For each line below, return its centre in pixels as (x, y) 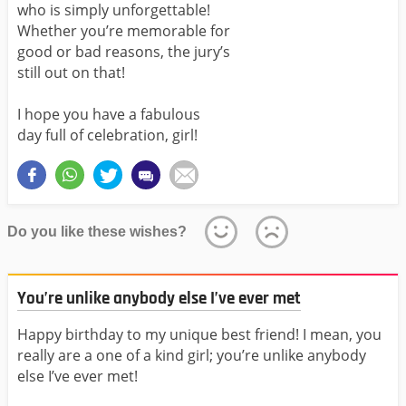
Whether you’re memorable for (124, 30)
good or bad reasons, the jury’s (124, 51)
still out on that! (71, 72)
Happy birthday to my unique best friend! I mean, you (199, 335)
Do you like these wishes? (97, 231)
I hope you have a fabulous (109, 114)
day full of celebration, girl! (107, 135)
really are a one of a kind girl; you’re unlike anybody (192, 356)
